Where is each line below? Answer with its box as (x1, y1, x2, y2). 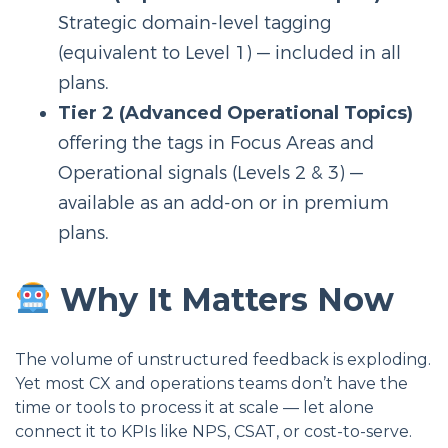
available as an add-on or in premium (57, 191, 389, 214)
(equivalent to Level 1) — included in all (57, 41, 401, 64)
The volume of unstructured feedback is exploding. (15, 350, 431, 369)
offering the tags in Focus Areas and (57, 131, 374, 154)
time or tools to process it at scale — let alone (15, 398, 374, 417)
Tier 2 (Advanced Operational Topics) (57, 101, 413, 124)
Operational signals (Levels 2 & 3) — (57, 161, 363, 184)
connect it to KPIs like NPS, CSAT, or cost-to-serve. (15, 422, 412, 441)
